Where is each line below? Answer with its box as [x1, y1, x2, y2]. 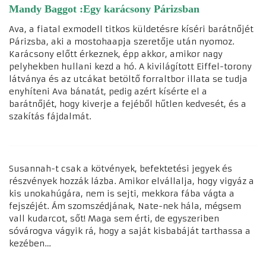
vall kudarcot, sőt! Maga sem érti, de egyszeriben [9, 213, 219, 224]
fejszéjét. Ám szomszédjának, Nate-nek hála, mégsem [9, 200, 241, 211]
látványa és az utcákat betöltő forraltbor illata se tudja [9, 73, 248, 84]
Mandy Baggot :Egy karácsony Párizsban [9, 2, 199, 15]
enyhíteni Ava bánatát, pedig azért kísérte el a [9, 85, 207, 97]
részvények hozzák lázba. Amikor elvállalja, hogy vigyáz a [9, 175, 254, 186]
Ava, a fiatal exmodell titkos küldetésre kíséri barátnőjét [9, 23, 254, 34]
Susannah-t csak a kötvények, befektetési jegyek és [9, 163, 232, 174]
